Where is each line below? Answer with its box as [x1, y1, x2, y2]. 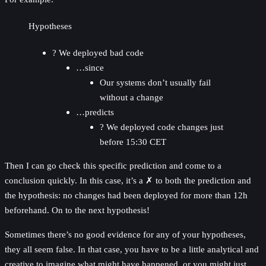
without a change [100, 92, 163, 103]
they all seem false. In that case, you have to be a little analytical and [5, 243, 259, 254]
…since [76, 62, 104, 73]
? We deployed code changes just [100, 122, 223, 132]
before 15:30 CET [100, 137, 166, 147]
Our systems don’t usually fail [100, 77, 211, 88]
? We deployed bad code [52, 47, 144, 58]
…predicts [76, 107, 114, 118]
